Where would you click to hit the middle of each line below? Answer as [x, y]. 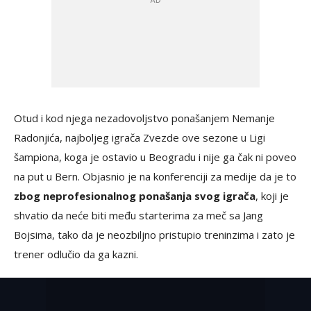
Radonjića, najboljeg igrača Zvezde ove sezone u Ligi [140, 138]
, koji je [272, 196]
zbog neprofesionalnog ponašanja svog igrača [135, 196]
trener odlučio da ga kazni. [76, 254]
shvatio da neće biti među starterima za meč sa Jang [138, 216]
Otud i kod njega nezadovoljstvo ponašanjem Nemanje [144, 118]
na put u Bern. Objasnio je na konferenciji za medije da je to [155, 177]
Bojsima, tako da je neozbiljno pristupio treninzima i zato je [154, 235]
